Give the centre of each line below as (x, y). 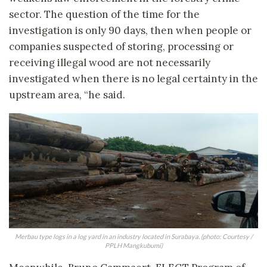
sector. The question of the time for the (104, 15)
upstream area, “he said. (67, 95)
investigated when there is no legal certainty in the (133, 79)
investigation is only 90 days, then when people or (130, 31)
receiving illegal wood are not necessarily (110, 63)
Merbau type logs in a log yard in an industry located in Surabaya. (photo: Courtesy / (133, 236)
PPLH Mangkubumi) (133, 245)
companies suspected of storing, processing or (121, 47)
